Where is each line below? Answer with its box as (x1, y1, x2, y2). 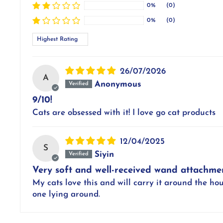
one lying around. (32, 190, 100, 199)
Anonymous (95, 80, 142, 89)
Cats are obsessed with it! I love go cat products (32, 109, 216, 117)
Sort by (32, 33, 60, 42)
